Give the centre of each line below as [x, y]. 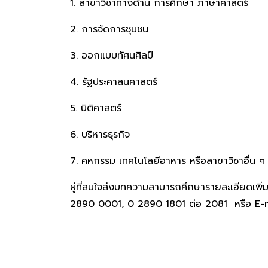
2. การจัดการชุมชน [109, 29]
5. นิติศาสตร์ [96, 108]
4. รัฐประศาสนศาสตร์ [114, 82]
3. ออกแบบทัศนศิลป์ [112, 56]
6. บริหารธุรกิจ [100, 135]
